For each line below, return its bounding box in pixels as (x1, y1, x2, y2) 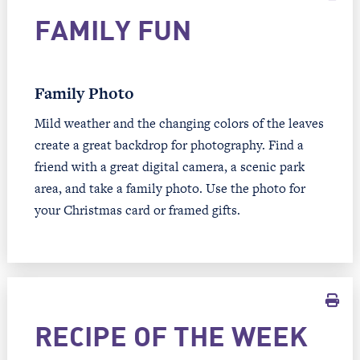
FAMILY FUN (34, 18, 191, 46)
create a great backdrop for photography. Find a (34, 136, 304, 155)
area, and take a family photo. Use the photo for (34, 179, 305, 198)
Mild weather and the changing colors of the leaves (34, 114, 324, 133)
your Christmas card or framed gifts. (34, 201, 240, 220)
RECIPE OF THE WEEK (34, 325, 308, 353)
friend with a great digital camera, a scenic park (34, 157, 305, 177)
